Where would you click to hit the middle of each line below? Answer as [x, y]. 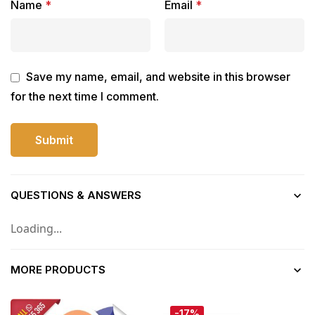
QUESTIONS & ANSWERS [76, 195]
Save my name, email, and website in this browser [158, 77]
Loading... [36, 229]
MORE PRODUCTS [58, 270]
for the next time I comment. [85, 97]
